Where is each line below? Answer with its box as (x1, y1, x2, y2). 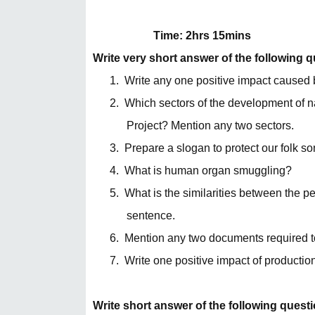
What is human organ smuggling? (124, 165, 292, 176)
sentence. (127, 210, 175, 221)
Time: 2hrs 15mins (153, 30, 251, 41)
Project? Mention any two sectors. (127, 120, 294, 131)
